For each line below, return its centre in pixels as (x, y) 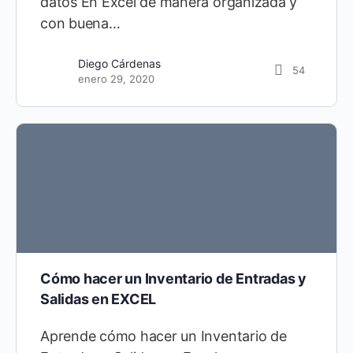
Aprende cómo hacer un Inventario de (163, 336)
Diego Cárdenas (119, 63)
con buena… (80, 23)
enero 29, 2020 (116, 78)
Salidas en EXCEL (98, 299)
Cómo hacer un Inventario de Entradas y (173, 278)
